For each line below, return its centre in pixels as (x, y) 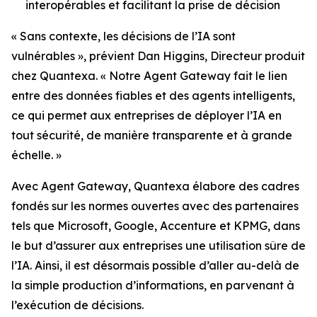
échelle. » (36, 155)
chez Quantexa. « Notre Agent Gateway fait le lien (149, 75)
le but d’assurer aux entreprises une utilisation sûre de (158, 245)
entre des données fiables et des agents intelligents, (153, 95)
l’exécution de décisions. (79, 305)
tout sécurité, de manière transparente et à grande (152, 135)
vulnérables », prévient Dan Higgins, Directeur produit (158, 56)
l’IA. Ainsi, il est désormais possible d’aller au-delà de (155, 265)
